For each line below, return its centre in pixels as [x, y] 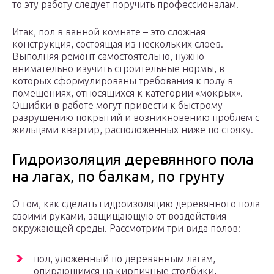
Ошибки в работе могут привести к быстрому [117, 106]
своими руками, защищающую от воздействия [119, 216]
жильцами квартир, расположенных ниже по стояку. [133, 130]
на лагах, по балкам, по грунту [118, 177]
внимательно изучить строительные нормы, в [118, 69]
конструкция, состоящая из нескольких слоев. [118, 44]
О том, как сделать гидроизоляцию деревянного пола [136, 204]
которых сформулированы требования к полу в [123, 81]
